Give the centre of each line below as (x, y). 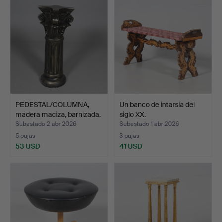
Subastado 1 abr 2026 (149, 124)
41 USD (131, 146)
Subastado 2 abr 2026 (46, 124)
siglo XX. (133, 114)
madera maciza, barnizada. (58, 114)
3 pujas (129, 136)
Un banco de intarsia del (157, 104)
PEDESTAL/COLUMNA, (52, 104)
